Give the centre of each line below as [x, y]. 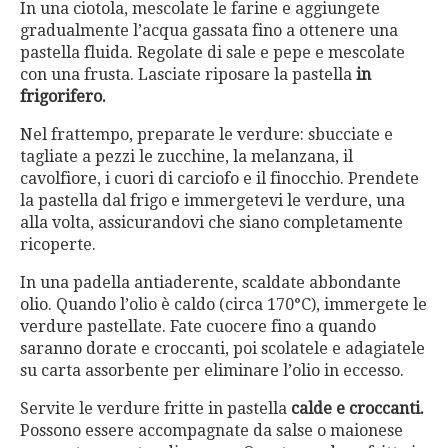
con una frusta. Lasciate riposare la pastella [186, 74]
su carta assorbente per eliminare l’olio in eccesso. [212, 370]
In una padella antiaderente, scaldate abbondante [210, 282]
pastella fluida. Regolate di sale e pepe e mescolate [212, 52]
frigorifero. [63, 96]
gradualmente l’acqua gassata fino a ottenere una [209, 30]
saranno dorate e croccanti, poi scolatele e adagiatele [222, 348]
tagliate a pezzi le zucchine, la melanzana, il [186, 156]
